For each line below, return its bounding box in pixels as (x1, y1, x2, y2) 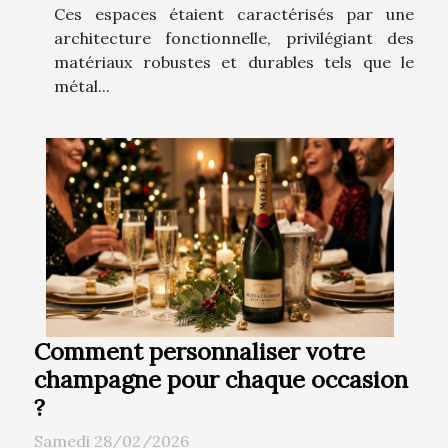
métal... (54, 76, 110, 97)
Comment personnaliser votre (34, 335, 365, 366)
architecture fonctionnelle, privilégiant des (54, 28, 414, 49)
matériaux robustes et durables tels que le (54, 52, 414, 73)
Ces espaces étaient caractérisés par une (54, 4, 414, 25)
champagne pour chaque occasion (34, 363, 408, 394)
